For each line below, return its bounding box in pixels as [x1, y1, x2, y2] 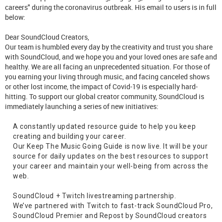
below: [5, 12, 25, 22]
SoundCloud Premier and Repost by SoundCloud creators [13, 211, 207, 220]
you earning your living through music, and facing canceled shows [5, 71, 210, 81]
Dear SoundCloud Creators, [5, 32, 91, 42]
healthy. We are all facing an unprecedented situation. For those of [5, 61, 210, 71]
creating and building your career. [13, 132, 126, 140]
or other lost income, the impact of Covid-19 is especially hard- [5, 81, 198, 91]
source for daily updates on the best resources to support [13, 152, 209, 160]
